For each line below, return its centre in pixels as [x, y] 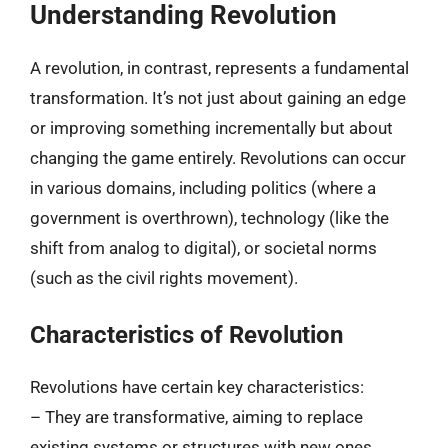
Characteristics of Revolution [186, 334]
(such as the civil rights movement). [164, 278]
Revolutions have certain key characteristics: [197, 386]
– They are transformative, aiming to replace [196, 416]
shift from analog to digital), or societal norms [203, 248]
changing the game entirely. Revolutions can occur [218, 158]
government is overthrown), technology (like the [209, 218]
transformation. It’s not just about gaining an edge [218, 98]
